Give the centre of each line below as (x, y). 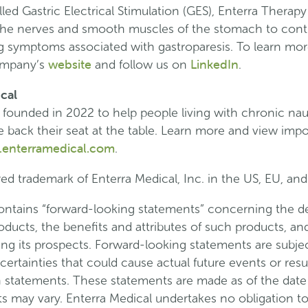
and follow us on (141, 64)
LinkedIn (214, 64)
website (69, 64)
